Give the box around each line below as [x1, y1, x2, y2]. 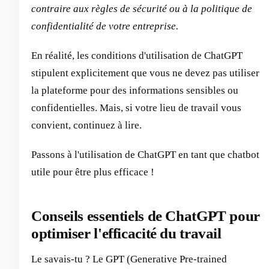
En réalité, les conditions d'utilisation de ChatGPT [31, 50, 243, 61]
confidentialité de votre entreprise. [31, 20, 178, 32]
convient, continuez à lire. [31, 119, 142, 131]
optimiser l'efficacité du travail [31, 225, 222, 241]
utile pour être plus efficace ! [31, 166, 154, 178]
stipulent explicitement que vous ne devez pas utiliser [31, 67, 259, 79]
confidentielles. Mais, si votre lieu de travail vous [31, 102, 241, 113]
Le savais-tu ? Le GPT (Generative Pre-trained [31, 253, 227, 265]
